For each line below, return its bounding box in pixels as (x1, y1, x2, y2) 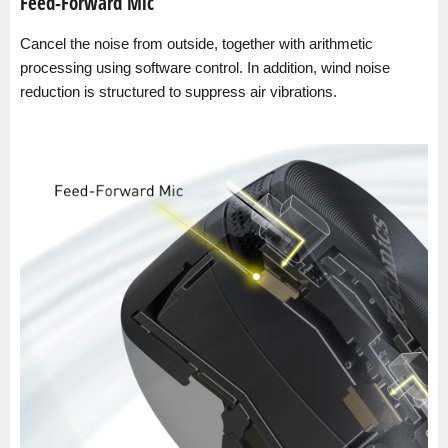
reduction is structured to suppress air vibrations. (20, 83, 337, 100)
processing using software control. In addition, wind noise (20, 59, 390, 76)
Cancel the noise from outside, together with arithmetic (20, 35, 373, 52)
